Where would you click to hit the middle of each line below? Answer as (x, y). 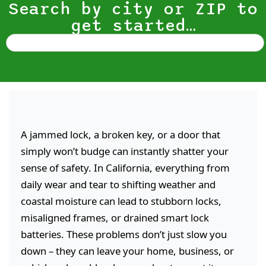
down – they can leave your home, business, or (127, 251)
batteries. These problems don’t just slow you (124, 235)
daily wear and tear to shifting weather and (118, 185)
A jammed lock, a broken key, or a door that (121, 135)
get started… (133, 26)
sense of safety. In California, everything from (125, 168)
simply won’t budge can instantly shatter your (125, 151)
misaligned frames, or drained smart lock (115, 218)
